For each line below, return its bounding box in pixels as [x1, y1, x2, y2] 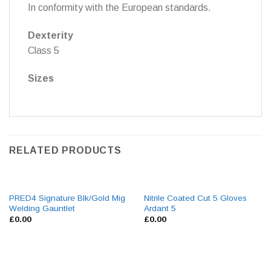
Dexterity [28, 30, 73, 41]
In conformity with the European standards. [28, 2, 211, 13]
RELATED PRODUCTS [9, 145, 122, 156]
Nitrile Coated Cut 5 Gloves [143, 193, 247, 203]
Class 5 [28, 45, 59, 56]
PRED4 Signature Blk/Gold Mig [8, 193, 125, 203]
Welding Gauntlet [8, 203, 75, 213]
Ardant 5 [143, 203, 176, 213]
